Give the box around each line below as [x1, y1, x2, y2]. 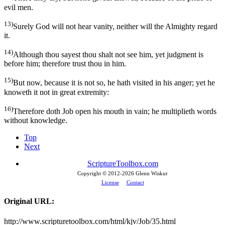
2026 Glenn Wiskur [122, 170, 168, 176]
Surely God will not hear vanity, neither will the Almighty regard [13, 22, 217, 31]
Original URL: [4, 197, 54, 206]
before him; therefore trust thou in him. [4, 59, 126, 68]
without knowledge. [4, 116, 67, 125]
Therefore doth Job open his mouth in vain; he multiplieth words [13, 106, 216, 116]
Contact [126, 179, 144, 185]
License [101, 179, 119, 185]
